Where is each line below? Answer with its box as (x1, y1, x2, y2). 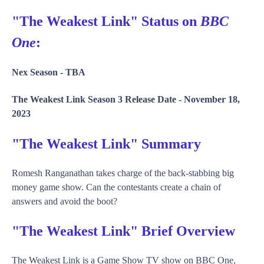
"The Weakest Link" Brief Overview (12, 223, 235, 239)
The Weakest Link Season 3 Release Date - (12, 94, 184, 104)
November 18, (184, 94, 240, 104)
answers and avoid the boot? (12, 196, 117, 206)
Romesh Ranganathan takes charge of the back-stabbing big (12, 167, 234, 178)
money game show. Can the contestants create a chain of (12, 181, 221, 192)
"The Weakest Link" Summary (12, 136, 201, 151)
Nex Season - (12, 67, 65, 78)
